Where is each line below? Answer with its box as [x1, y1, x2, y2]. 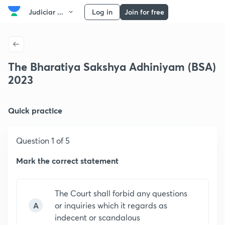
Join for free [124, 7, 164, 17]
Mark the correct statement [16, 155, 119, 166]
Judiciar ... [29, 7, 63, 17]
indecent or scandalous [55, 212, 140, 222]
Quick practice [8, 105, 62, 116]
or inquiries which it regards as [55, 200, 167, 210]
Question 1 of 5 [16, 135, 70, 146]
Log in [92, 7, 113, 17]
